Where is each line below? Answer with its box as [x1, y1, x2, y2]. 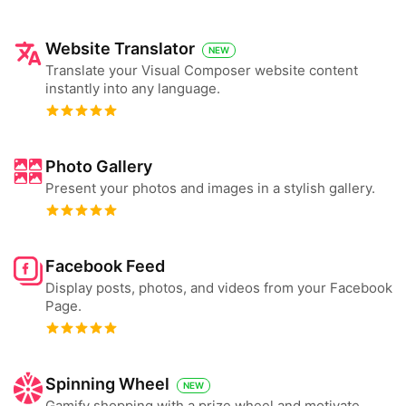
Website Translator [45, 39, 195, 58]
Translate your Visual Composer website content [45, 62, 358, 79]
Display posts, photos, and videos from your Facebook [45, 279, 392, 296]
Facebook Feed [45, 256, 165, 275]
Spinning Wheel [45, 374, 169, 393]
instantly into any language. [45, 80, 220, 97]
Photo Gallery [45, 157, 152, 176]
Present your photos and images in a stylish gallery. [45, 179, 375, 197]
